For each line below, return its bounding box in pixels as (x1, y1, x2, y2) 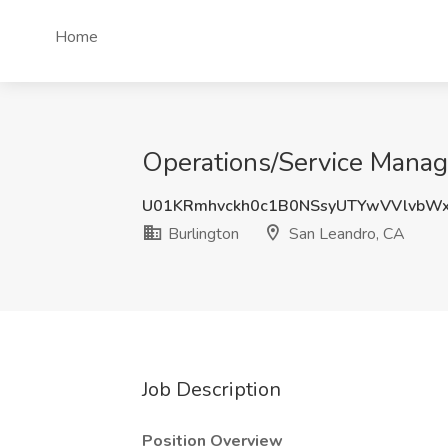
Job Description (142, 376, 281, 403)
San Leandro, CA (285, 223, 405, 245)
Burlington (164, 223, 239, 245)
